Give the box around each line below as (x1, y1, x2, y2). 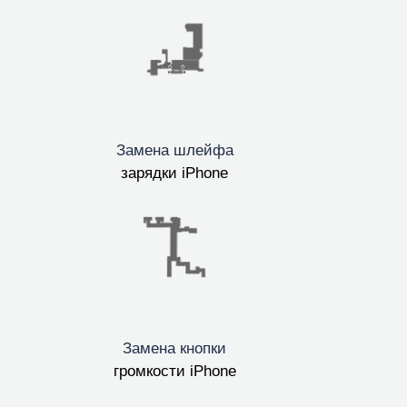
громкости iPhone (113, 362, 236, 380)
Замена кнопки (123, 339, 227, 357)
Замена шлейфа (115, 141, 233, 159)
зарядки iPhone (121, 164, 229, 182)
